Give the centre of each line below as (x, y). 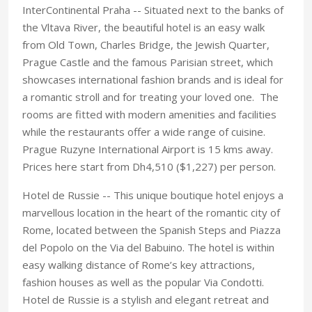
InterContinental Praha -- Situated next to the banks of (153, 9)
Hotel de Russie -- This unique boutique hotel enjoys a (153, 195)
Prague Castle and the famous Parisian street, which (148, 62)
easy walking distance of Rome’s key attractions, (139, 264)
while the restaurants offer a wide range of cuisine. (144, 131)
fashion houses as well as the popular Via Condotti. (143, 282)
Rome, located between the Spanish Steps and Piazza (151, 229)
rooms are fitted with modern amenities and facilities (149, 114)
